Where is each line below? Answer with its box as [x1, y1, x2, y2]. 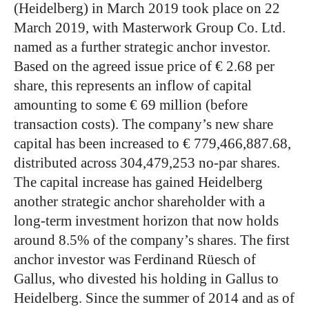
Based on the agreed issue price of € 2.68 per [14, 58, 275, 75]
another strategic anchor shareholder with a [14, 193, 265, 210]
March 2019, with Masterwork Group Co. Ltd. [14, 19, 286, 37]
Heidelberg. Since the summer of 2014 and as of [14, 290, 295, 307]
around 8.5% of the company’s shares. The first [14, 232, 290, 249]
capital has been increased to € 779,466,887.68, [14, 135, 291, 152]
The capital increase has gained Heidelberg [14, 174, 263, 191]
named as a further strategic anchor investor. [14, 39, 270, 56]
